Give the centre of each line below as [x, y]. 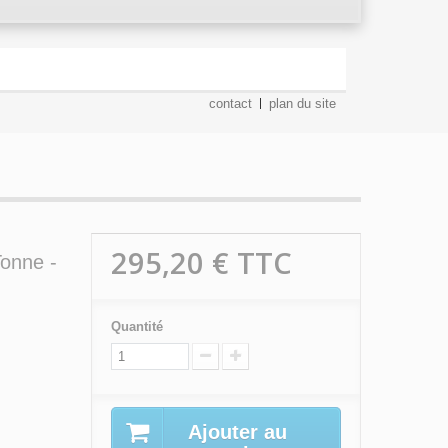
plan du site [302, 104]
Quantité [136, 327]
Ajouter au [238, 432]
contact [230, 104]
